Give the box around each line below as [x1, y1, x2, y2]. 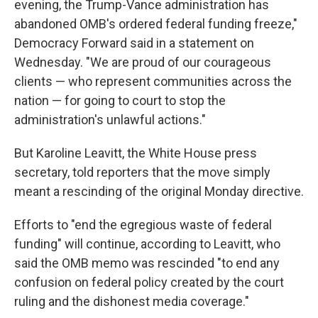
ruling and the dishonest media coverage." [14, 294, 249, 309]
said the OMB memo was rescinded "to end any [14, 256, 280, 270]
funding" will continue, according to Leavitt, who [14, 236, 280, 251]
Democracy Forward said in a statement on [14, 35, 254, 50]
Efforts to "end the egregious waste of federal [14, 217, 272, 232]
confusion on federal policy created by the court [14, 275, 284, 290]
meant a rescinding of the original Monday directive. [14, 184, 304, 199]
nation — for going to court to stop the [14, 93, 226, 108]
